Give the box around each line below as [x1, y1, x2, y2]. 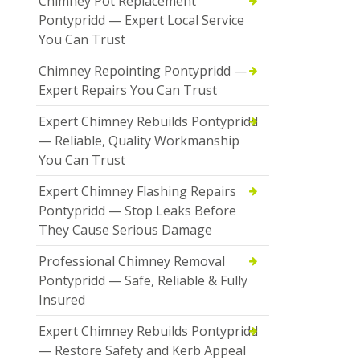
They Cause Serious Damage [39, 220, 212, 239]
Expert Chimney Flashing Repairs [39, 182, 236, 200]
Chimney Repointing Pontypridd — [39, 61, 247, 80]
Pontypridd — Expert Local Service [39, 10, 244, 29]
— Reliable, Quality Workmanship [39, 131, 239, 149]
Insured [39, 290, 85, 309]
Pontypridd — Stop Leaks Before [39, 201, 236, 219]
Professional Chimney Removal [39, 252, 225, 270]
